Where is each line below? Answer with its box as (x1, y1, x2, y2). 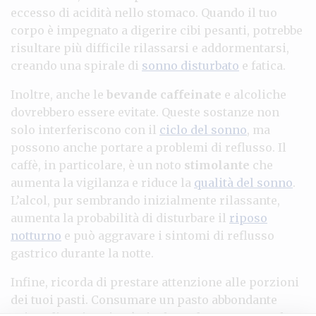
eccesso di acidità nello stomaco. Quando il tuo (11, 5, 277, 20)
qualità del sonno (194, 175, 293, 190)
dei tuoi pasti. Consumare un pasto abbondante (11, 292, 277, 307)
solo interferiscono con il (11, 122, 159, 137)
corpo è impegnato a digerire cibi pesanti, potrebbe (11, 23, 303, 37)
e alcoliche (221, 87, 286, 102)
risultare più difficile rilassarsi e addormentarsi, (11, 40, 289, 55)
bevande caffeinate (107, 87, 221, 102)
